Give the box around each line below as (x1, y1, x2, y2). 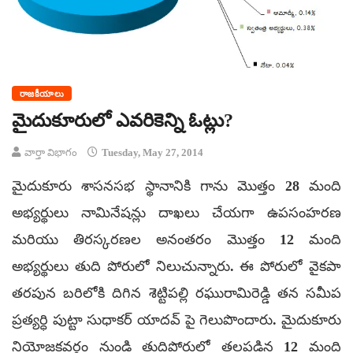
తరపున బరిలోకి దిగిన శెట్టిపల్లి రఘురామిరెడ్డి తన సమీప (12, 284, 341, 301)
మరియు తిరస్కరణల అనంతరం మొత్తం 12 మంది (12, 231, 341, 247)
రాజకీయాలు (20, 88, 65, 98)
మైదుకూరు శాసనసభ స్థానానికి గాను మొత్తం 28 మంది (12, 177, 341, 194)
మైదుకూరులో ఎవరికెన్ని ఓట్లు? (12, 110, 233, 131)
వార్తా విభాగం (24, 146, 77, 158)
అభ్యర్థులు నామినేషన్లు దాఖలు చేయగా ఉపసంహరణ (12, 204, 341, 221)
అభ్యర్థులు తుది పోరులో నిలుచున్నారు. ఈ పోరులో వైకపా (12, 258, 341, 274)
